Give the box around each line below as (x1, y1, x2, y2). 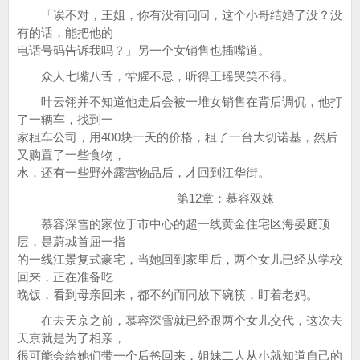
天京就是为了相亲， (17, 331, 125, 345)
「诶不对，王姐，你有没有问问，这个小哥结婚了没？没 (17, 8, 342, 22)
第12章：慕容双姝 (17, 191, 274, 205)
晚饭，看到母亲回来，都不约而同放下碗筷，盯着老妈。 (17, 288, 318, 301)
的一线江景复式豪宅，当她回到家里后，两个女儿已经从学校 (17, 252, 342, 266)
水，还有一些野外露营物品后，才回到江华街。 (17, 166, 270, 179)
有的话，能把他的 (17, 26, 113, 39)
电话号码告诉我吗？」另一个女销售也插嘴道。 (17, 43, 270, 57)
